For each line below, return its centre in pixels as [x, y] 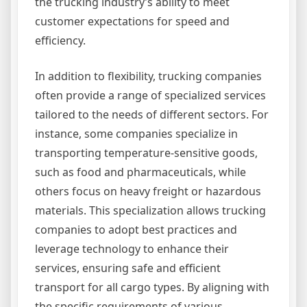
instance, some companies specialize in [136, 134]
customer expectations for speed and [132, 22]
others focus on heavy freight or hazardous [148, 192]
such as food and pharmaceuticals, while [140, 172]
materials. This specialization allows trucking [150, 211]
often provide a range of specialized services [150, 96]
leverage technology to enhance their [132, 249]
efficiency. [60, 41]
